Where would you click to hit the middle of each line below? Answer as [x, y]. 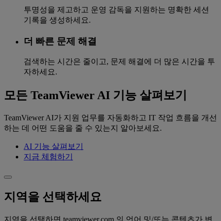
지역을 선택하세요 [53, 197]
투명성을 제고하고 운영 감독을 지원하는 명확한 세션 [116, 10]
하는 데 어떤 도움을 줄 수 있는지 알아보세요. [83, 128]
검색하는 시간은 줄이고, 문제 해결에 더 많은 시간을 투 [119, 62]
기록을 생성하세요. [57, 20]
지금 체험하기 [48, 157]
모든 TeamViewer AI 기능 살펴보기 [95, 95]
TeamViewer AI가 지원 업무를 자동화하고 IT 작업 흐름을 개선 [110, 118]
